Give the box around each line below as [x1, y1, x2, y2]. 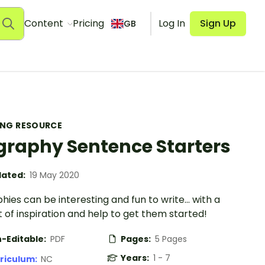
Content [24, 17, 66, 30]
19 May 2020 [30, 169, 79, 181]
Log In [159, 17, 185, 30]
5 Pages [155, 233, 187, 245]
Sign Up [200, 17, 236, 30]
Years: [121, 252, 151, 264]
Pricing [72, 17, 104, 30]
